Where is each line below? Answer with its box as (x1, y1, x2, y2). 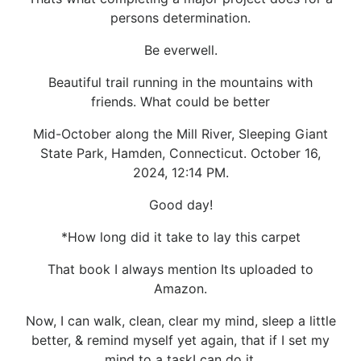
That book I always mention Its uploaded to (48, 260, 313, 277)
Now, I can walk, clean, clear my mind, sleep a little (25, 312, 336, 329)
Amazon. (154, 280, 207, 297)
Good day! (148, 196, 213, 213)
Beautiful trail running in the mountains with (48, 73, 313, 90)
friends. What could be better (91, 93, 270, 110)
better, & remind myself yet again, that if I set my (31, 331, 330, 348)
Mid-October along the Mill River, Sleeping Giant (33, 125, 328, 142)
